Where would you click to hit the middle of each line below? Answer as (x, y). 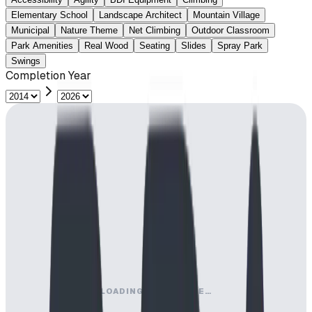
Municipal (30, 30)
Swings (26, 61)
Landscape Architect (140, 15)
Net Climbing (155, 30)
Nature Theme (89, 30)
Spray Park (240, 45)
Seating (155, 45)
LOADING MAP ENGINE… (156, 291)
